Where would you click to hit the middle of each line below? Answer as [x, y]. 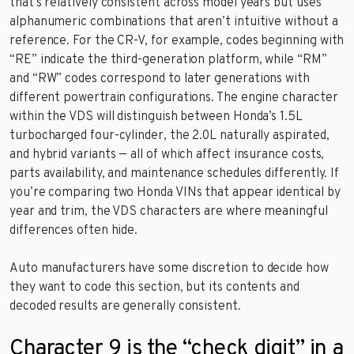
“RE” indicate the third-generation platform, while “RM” [168, 60]
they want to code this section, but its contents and [154, 287]
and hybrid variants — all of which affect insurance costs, [167, 154]
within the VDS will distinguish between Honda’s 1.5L [156, 117]
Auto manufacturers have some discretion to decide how [169, 268]
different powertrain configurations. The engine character [174, 98]
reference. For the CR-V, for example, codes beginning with [177, 41]
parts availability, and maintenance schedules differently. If [175, 173]
